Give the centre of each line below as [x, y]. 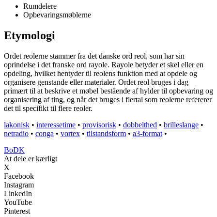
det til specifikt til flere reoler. [48, 108]
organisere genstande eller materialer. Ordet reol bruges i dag [96, 82]
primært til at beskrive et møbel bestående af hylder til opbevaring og [108, 91]
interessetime [56, 125]
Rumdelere [40, 6]
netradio [16, 134]
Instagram [19, 185]
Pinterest [17, 211]
